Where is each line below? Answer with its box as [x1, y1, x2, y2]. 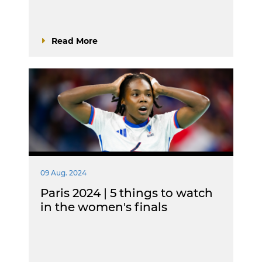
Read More [51, 36, 98, 46]
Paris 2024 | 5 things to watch [40, 186, 213, 200]
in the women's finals [40, 200, 167, 214]
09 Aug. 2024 [40, 168, 87, 177]
